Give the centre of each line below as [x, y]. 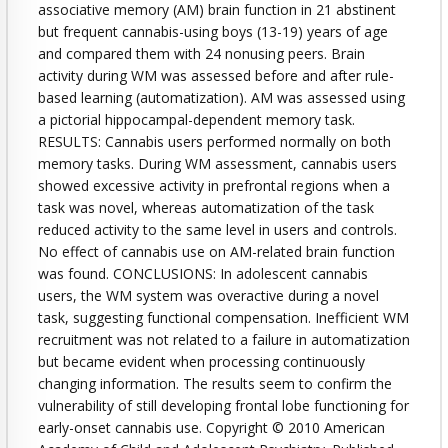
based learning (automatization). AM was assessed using [221, 97]
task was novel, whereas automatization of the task [206, 207]
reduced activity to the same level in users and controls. [217, 229]
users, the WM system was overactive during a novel [208, 295]
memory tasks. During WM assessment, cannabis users [217, 163]
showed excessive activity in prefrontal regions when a [214, 185]
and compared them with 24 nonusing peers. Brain [201, 53]
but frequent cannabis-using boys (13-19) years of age [213, 31]
